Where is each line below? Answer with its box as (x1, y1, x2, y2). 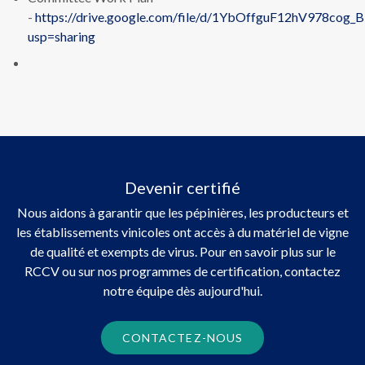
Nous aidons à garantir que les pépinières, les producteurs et (16, 204, 349, 220)
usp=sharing (28, 28, 96, 44)
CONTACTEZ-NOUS (121, 330, 244, 345)
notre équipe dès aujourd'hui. (103, 282, 262, 298)
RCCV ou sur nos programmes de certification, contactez (24, 262, 341, 279)
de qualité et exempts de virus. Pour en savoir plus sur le (29, 243, 336, 259)
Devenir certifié (125, 177, 240, 197)
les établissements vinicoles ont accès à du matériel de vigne (16, 223, 349, 240)
